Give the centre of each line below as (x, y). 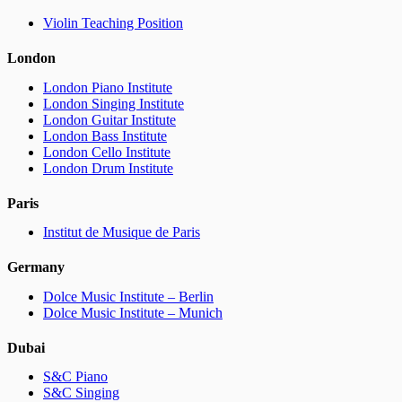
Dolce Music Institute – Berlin (128, 296)
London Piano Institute (108, 87)
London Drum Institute (108, 168)
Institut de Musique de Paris (122, 232)
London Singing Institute (114, 103)
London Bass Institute (105, 135)
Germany (36, 267)
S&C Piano (75, 377)
